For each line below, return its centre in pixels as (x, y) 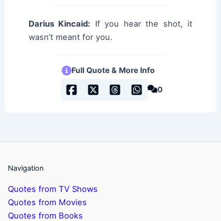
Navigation (26, 168)
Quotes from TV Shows (53, 189)
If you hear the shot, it (141, 24)
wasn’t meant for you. (71, 37)
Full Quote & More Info (113, 71)
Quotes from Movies (48, 203)
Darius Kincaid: (60, 24)
